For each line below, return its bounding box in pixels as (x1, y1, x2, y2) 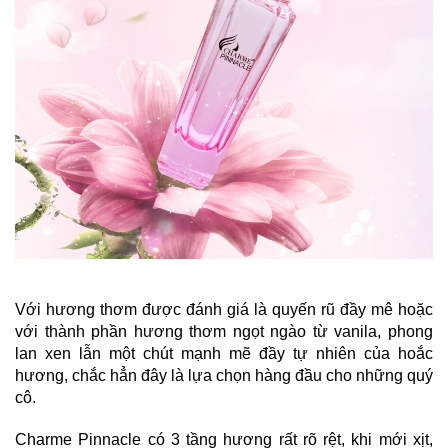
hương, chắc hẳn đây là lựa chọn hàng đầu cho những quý (15, 366, 433, 384)
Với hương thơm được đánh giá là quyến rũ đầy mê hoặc (15, 300, 433, 318)
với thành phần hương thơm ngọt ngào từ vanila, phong (15, 322, 433, 340)
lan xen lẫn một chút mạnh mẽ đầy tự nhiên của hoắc (15, 344, 433, 362)
